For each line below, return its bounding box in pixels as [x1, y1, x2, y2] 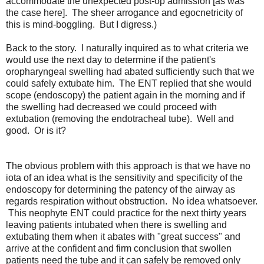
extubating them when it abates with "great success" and [6, 231, 240, 242]
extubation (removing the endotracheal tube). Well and [6, 113, 234, 124]
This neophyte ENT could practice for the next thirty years [6, 207, 246, 218]
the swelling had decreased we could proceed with [6, 101, 217, 112]
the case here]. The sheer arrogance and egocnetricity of [6, 7, 243, 18]
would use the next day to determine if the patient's [6, 54, 216, 65]
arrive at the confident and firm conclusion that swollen [6, 243, 232, 253]
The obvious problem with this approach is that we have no [6, 160, 250, 171]
